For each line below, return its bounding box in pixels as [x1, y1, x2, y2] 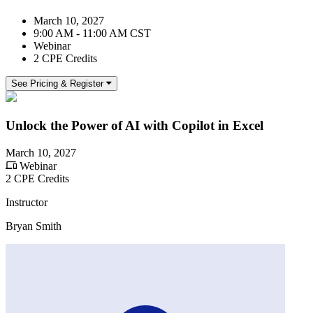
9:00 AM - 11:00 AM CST [34, 27, 151, 40]
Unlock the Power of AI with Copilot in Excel [6, 117, 263, 133]
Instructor [6, 196, 48, 208]
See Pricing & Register [11, 78, 103, 89]
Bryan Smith [6, 219, 61, 232]
